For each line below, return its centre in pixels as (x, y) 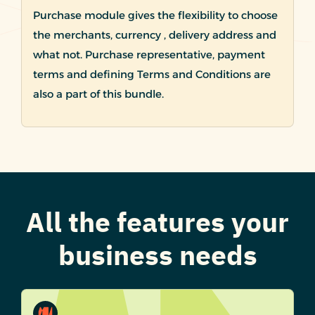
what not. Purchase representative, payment (149, 55)
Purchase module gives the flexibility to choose (155, 15)
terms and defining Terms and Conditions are (152, 75)
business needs (157, 256)
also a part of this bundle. (98, 94)
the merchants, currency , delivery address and (155, 35)
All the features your (157, 223)
